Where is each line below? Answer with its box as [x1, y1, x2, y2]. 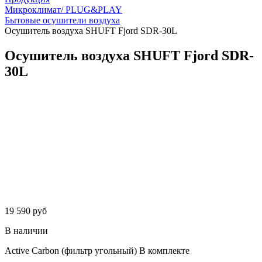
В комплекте [139, 245, 189, 256]
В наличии [5, 225, 48, 236]
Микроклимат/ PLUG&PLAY [5, 5, 122, 15]
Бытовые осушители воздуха [5, 15, 120, 25]
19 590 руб [5, 205, 47, 216]
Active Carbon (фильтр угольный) [5, 245, 137, 256]
